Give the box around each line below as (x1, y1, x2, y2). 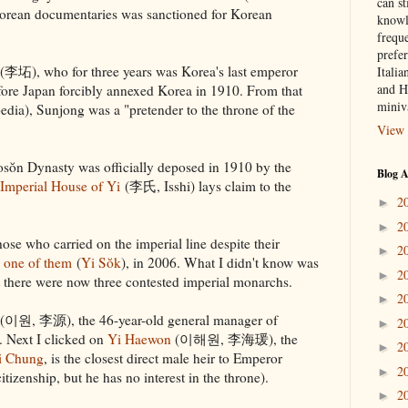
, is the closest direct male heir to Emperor (44, 348, 282, 367)
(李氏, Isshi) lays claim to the (120, 176, 291, 195)
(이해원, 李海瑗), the (171, 329, 298, 348)
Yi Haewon (107, 329, 171, 348)
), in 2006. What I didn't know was (121, 252, 319, 271)
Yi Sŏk (81, 252, 121, 271)
